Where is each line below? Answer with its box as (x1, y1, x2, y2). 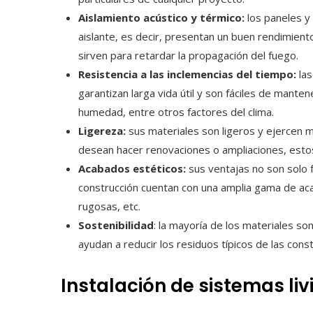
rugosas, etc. (78, 199, 140, 213)
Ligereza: (78, 124, 129, 138)
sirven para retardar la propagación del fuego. (78, 48, 298, 62)
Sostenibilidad (78, 218, 154, 232)
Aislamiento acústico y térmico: (78, 10, 247, 24)
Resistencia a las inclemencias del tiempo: (78, 67, 299, 81)
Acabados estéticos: (78, 161, 189, 175)
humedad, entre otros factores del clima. (78, 105, 274, 119)
